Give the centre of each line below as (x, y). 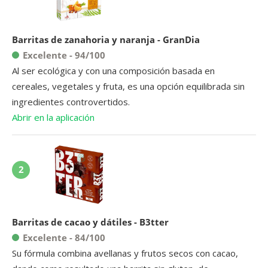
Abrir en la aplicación (53, 117)
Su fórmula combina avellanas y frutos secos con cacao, (125, 253)
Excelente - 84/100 (64, 237)
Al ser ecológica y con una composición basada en (113, 70)
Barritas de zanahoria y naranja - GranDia (106, 39)
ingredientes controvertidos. (71, 101)
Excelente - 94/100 (64, 55)
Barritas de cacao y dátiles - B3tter (90, 222)
